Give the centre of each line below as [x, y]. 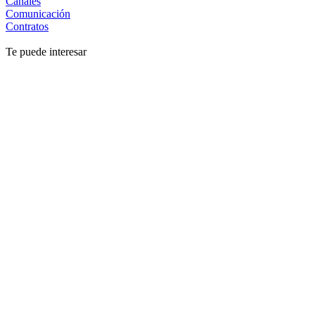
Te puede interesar [46, 51]
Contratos [27, 26]
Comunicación [38, 13]
